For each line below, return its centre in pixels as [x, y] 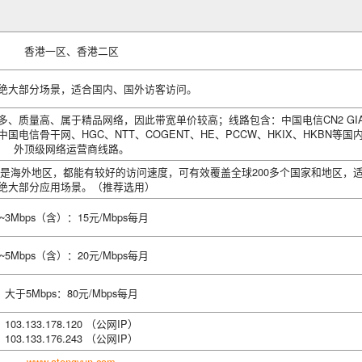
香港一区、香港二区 [71, 51]
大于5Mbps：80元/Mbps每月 [71, 293]
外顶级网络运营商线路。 [71, 148]
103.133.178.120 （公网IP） [71, 324]
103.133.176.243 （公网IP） [71, 338]
